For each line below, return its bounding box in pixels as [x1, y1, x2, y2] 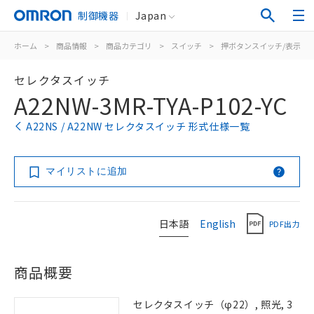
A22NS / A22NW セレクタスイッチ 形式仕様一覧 [26, 119, 250, 133]
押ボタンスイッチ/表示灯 [221, 40, 308, 51]
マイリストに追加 [46, 165, 128, 177]
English [200, 216, 235, 231]
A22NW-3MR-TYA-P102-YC [14, 89, 288, 121]
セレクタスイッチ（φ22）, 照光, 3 [133, 297, 294, 311]
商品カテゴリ [106, 40, 152, 51]
